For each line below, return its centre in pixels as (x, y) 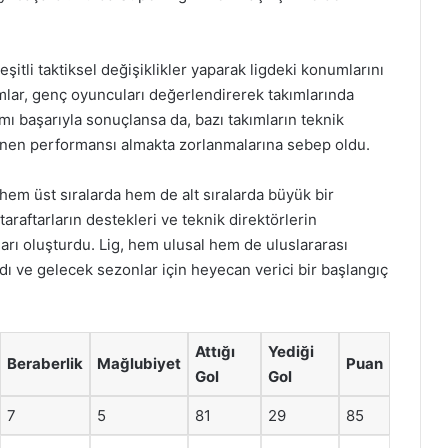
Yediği (291, 351)
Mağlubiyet (139, 363)
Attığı (215, 351)
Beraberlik (45, 363)
